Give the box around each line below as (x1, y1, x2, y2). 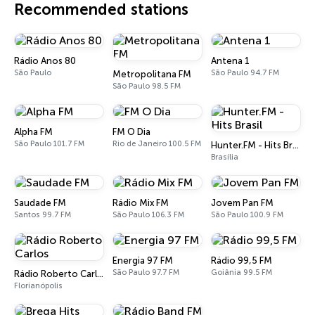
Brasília (211, 153, 238, 162)
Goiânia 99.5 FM (211, 268, 272, 277)
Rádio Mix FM (112, 198, 169, 208)
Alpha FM (14, 127, 53, 137)
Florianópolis (14, 281, 63, 290)
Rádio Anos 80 (14, 56, 76, 66)
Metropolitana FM (112, 69, 191, 79)
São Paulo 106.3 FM (112, 210, 184, 219)
